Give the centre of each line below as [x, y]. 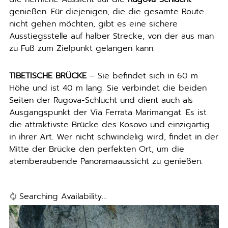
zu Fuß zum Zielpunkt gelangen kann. [82, 48]
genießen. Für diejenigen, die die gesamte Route [106, 12]
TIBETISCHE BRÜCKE [48, 76]
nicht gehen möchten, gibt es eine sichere [93, 24]
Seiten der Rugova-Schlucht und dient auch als [101, 100]
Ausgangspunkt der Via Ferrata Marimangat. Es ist [108, 112]
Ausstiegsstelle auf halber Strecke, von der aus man [111, 36]
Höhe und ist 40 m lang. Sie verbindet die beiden [108, 88]
